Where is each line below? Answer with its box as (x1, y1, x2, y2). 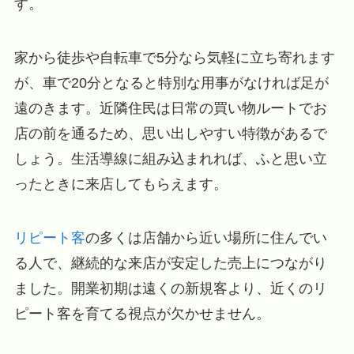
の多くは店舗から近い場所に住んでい (85, 229, 327, 246)
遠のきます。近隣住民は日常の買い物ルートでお (13, 100, 327, 116)
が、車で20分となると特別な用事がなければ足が (13, 74, 329, 91)
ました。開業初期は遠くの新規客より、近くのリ (13, 280, 327, 296)
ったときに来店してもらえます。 (13, 175, 228, 192)
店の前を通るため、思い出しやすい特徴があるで (13, 125, 327, 141)
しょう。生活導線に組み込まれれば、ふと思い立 (13, 150, 327, 167)
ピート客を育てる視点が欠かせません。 (13, 305, 270, 322)
